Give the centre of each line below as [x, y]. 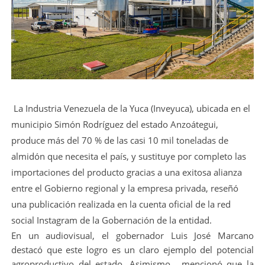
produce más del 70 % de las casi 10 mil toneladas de [119, 140]
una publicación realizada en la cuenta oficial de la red [121, 204]
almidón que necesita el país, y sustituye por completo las [128, 156]
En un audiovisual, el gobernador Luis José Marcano [132, 235]
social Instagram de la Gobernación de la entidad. [111, 220]
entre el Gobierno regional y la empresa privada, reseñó [125, 188]
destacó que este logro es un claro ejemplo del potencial [132, 249]
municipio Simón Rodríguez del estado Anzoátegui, [114, 124]
